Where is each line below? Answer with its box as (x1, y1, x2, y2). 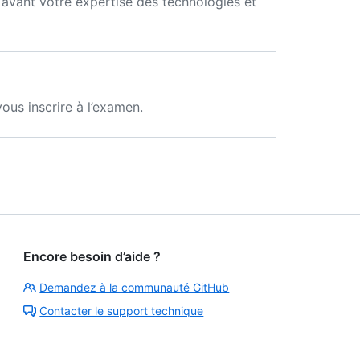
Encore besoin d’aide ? (23, 248, 162, 264)
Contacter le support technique (39, 304, 204, 317)
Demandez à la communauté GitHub (39, 280, 230, 294)
